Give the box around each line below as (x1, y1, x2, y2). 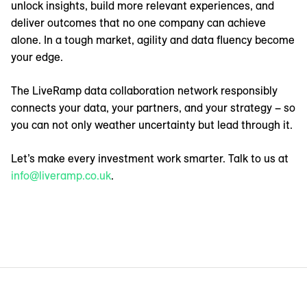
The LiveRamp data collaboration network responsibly (11, 84, 278, 98)
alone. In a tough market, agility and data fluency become (11, 33, 295, 47)
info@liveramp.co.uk (11, 169, 111, 183)
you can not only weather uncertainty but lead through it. (11, 118, 293, 132)
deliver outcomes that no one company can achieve (11, 16, 266, 30)
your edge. (11, 50, 63, 64)
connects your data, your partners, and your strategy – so (11, 101, 295, 115)
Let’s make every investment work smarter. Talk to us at (11, 151, 288, 166)
